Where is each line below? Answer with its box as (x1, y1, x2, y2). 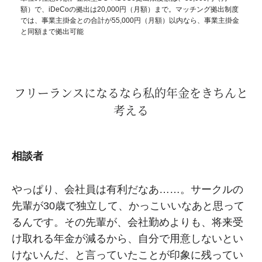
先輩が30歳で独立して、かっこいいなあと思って (12, 199, 244, 212)
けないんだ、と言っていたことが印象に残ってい (12, 249, 243, 261)
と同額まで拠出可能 (20, 27, 84, 36)
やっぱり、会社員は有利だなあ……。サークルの (12, 183, 243, 195)
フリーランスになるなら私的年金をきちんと (14, 84, 248, 101)
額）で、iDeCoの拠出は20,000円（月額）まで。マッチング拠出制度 (20, 5, 239, 13)
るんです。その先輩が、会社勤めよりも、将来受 (12, 216, 243, 228)
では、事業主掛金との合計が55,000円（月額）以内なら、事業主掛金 (20, 16, 239, 25)
